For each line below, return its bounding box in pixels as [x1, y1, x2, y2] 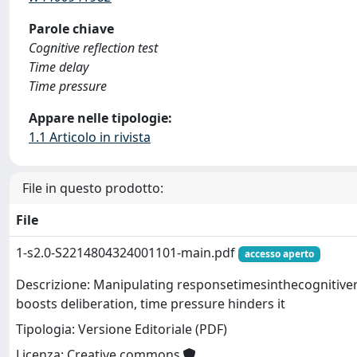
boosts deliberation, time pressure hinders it [16, 295, 285, 313]
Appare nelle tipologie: [29, 109, 172, 127]
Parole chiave [29, 20, 114, 37]
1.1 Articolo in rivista [29, 128, 151, 146]
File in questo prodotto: [22, 179, 163, 197]
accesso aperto [244, 247, 314, 261]
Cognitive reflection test [29, 39, 158, 57]
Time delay [29, 58, 88, 76]
